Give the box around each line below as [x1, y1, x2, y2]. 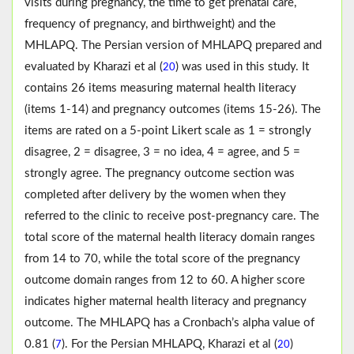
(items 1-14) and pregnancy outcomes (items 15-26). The [24, 104, 321, 116]
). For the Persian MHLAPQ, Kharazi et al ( [62, 338, 277, 351]
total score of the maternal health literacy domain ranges [24, 232, 315, 244]
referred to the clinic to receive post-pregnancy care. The [24, 210, 319, 223]
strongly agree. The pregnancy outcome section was [24, 168, 295, 180]
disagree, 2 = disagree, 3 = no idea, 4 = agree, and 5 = [24, 146, 303, 159]
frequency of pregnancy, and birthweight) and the [24, 18, 276, 31]
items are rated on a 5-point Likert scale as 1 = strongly [24, 125, 311, 137]
